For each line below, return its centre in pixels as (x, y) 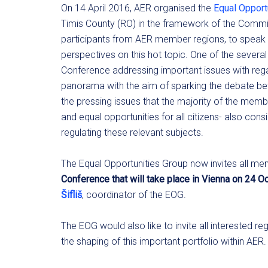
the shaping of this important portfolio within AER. (164, 241)
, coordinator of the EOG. (134, 195)
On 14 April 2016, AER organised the (137, 8)
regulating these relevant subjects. (132, 133)
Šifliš (71, 195)
